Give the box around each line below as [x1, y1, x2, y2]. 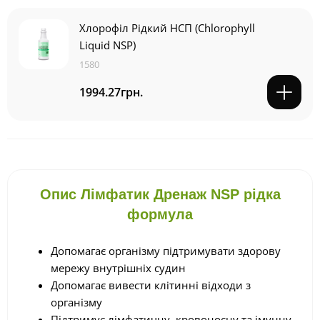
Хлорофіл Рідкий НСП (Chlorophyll [79, 21, 255, 36]
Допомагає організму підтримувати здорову [51, 244, 281, 259]
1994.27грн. [79, 84, 143, 100]
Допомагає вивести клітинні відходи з [51, 278, 251, 293]
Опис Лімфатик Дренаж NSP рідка [39, 186, 281, 203]
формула [127, 206, 193, 223]
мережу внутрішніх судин [51, 261, 186, 276]
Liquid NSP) [79, 38, 136, 53]
